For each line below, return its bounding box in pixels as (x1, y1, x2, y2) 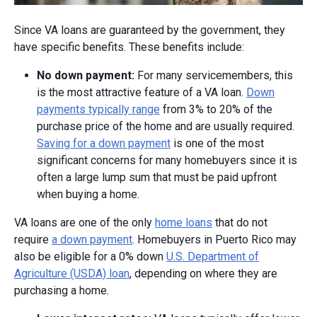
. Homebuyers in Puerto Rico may (132, 232, 296, 246)
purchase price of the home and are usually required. (37, 119, 294, 133)
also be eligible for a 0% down (14, 249, 166, 263)
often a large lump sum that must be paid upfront (37, 170, 277, 184)
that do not (212, 215, 267, 229)
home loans (155, 215, 212, 229)
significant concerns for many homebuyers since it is (37, 153, 297, 167)
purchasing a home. (14, 283, 109, 297)
